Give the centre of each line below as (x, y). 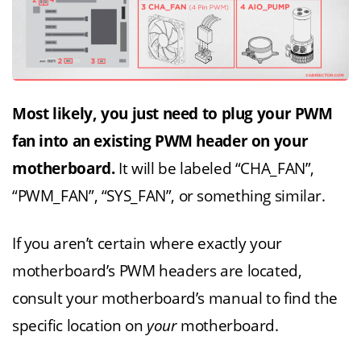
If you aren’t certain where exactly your (147, 243)
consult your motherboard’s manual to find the (175, 298)
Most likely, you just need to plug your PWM (172, 114)
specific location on (80, 326)
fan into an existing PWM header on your (160, 141)
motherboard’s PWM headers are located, (157, 271)
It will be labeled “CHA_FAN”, (215, 168)
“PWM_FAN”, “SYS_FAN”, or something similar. (169, 196)
